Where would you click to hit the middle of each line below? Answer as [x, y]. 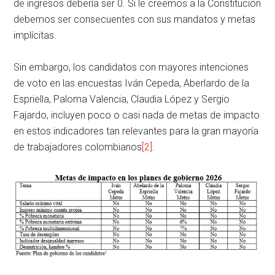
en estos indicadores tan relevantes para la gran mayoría [136, 131]
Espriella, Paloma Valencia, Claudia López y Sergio [122, 99]
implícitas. [35, 35]
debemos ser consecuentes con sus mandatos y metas [135, 19]
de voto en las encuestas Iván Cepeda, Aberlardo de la [132, 83]
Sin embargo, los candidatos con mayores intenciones [131, 67]
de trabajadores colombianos [78, 147]
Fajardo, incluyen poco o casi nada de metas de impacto [137, 115]
